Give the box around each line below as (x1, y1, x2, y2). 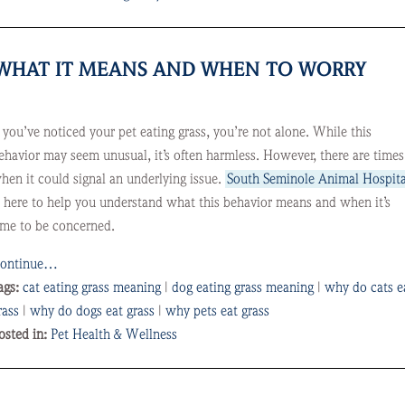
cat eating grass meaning (22, 278, 161, 297)
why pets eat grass (165, 302, 269, 320)
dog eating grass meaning (171, 278, 314, 297)
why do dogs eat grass (29, 302, 155, 320)
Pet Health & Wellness (50, 325, 177, 344)
